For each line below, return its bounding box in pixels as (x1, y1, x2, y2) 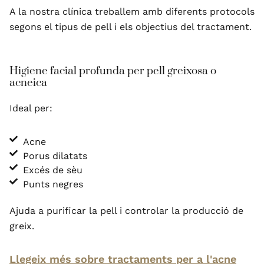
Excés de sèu (22, 164, 82, 176)
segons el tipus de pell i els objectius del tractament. (9, 21, 252, 33)
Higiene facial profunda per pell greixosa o (9, 64, 216, 78)
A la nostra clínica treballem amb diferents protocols (9, 6, 255, 18)
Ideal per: (9, 103, 52, 114)
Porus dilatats (22, 150, 87, 162)
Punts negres (22, 179, 83, 190)
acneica (9, 76, 47, 90)
